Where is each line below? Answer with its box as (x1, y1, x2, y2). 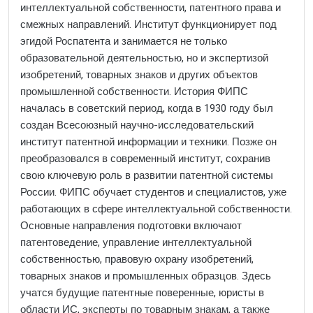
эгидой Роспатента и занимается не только (20, 34, 227, 49)
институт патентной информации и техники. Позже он (20, 134, 277, 150)
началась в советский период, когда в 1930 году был (20, 101, 273, 116)
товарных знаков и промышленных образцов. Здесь (20, 268, 271, 284)
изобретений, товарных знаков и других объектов (20, 67, 258, 82)
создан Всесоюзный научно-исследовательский (20, 117, 254, 133)
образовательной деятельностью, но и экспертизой (20, 50, 268, 66)
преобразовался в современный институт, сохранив (20, 151, 270, 166)
